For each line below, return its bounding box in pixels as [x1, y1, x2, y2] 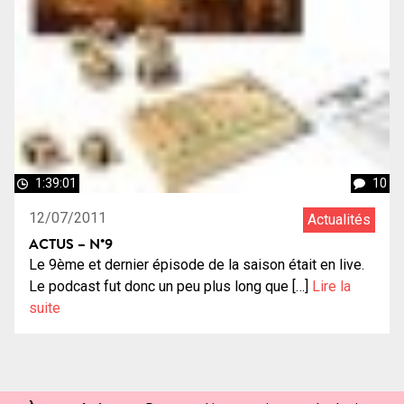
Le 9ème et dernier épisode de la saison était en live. [29, 255, 364, 273]
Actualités [308, 210, 371, 228]
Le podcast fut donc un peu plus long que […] [29, 277, 312, 295]
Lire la [312, 277, 351, 295]
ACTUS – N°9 [29, 233, 113, 253]
